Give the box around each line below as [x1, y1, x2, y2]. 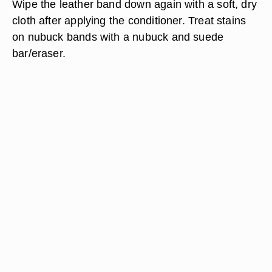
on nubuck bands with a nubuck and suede [12, 30, 224, 43]
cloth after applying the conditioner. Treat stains [12, 14, 246, 27]
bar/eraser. [12, 47, 66, 59]
